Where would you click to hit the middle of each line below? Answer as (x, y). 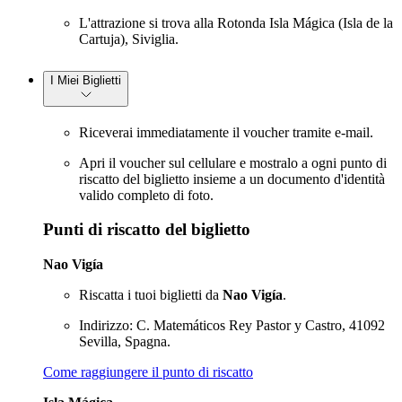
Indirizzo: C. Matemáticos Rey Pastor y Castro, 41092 (232, 325)
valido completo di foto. (146, 195)
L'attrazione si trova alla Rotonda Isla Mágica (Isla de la (236, 22)
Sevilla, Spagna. (125, 341)
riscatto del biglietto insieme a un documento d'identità (232, 179)
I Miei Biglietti (86, 80)
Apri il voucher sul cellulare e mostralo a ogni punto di (233, 162)
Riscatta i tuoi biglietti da (151, 294)
